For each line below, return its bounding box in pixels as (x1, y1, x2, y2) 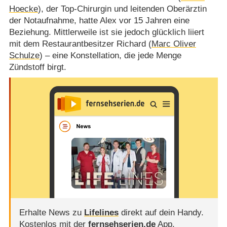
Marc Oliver (151, 39, 196, 49)
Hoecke (9, 4, 38, 14)
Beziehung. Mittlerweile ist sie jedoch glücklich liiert (9, 27, 204, 37)
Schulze (9, 51, 40, 61)
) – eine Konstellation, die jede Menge (39, 51, 181, 61)
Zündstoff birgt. (9, 62, 66, 72)
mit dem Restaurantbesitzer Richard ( (9, 39, 152, 49)
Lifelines (84, 207, 119, 217)
